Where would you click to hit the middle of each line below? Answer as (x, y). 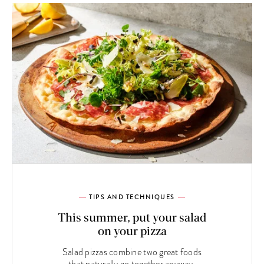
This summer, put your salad (132, 218)
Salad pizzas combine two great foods (132, 253)
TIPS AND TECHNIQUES (132, 197)
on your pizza (132, 232)
